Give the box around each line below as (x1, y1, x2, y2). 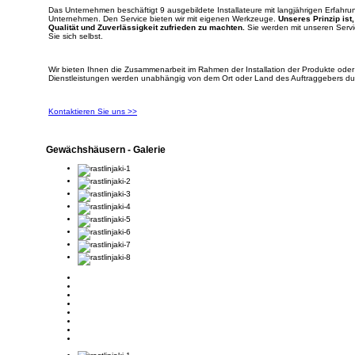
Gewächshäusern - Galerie (46, 144, 166, 155)
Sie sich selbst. (48, 32, 103, 41)
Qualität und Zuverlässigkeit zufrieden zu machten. (48, 23, 245, 32)
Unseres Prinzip (276, 14, 342, 24)
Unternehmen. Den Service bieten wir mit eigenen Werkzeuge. (48, 14, 276, 24)
